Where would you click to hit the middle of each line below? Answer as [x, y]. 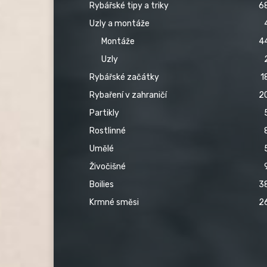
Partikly [104, 113]
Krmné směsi [114, 202]
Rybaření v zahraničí [128, 95]
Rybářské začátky [124, 77]
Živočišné [108, 166]
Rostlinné [108, 131]
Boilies [102, 184]
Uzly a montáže [119, 23]
